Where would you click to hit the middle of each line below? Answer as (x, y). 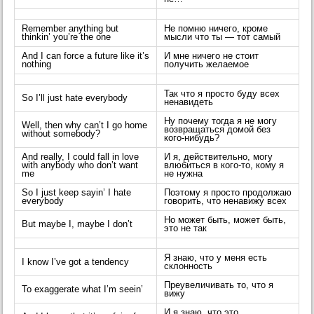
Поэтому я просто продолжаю (228, 193)
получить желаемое (207, 65)
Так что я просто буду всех (222, 94)
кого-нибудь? (192, 138)
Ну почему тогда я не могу (221, 122)
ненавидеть (189, 103)
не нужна (184, 174)
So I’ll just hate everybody (75, 98)
